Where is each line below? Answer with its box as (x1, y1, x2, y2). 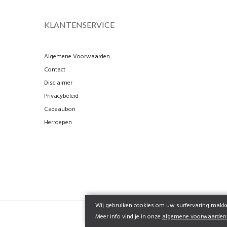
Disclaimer (44, 78, 72, 88)
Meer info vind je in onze (95, 212, 162, 222)
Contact (44, 64, 65, 75)
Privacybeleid (44, 91, 79, 101)
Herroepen (44, 117, 72, 128)
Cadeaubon (44, 104, 75, 115)
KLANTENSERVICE (44, 19, 115, 29)
